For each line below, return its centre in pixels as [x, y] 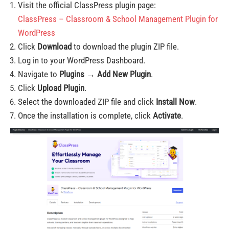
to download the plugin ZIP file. [125, 47]
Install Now [175, 102]
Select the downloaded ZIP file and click [87, 102]
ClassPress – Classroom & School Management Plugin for [118, 19]
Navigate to [39, 74]
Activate [167, 116]
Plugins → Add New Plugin [105, 74]
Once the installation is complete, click [85, 116]
